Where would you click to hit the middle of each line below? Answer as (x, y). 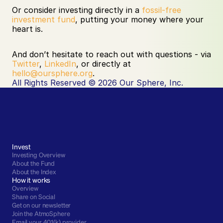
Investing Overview (39, 155)
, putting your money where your (139, 19)
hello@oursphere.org (52, 73)
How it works (31, 180)
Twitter (26, 64)
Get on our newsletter (42, 205)
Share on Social (34, 196)
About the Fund (34, 163)
